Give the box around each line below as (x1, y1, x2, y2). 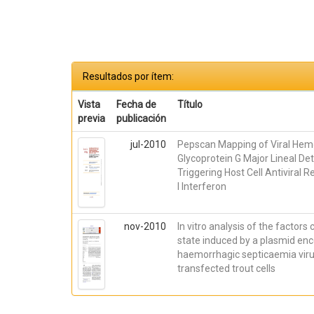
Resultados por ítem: (83, 71, 174, 82)
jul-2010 (130, 139, 167, 150)
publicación (116, 113, 167, 124)
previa (78, 113, 106, 124)
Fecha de (116, 99, 157, 110)
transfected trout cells (177, 263, 276, 274)
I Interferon (177, 181, 227, 192)
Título (177, 99, 203, 110)
